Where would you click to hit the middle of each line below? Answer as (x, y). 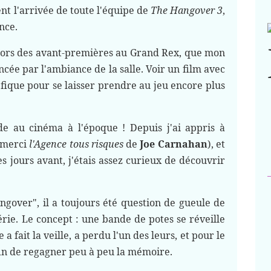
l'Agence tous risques (76, 144)
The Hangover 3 (187, 10)
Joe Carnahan (174, 144)
